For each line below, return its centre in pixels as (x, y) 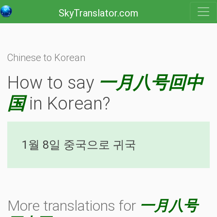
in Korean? (68, 104)
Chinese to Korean (46, 58)
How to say (53, 83)
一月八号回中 (151, 83)
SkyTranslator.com (98, 13)
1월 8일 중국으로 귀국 (79, 145)
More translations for (73, 206)
